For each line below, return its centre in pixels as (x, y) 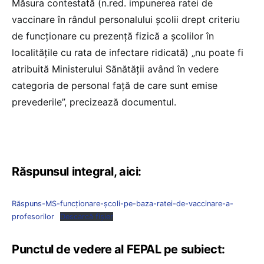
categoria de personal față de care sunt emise (115, 86)
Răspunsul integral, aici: (77, 172)
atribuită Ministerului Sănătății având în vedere (115, 69)
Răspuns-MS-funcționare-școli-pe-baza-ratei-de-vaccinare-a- (123, 204)
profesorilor (33, 217)
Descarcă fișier (86, 217)
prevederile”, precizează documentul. (94, 102)
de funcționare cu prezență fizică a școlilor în (113, 36)
